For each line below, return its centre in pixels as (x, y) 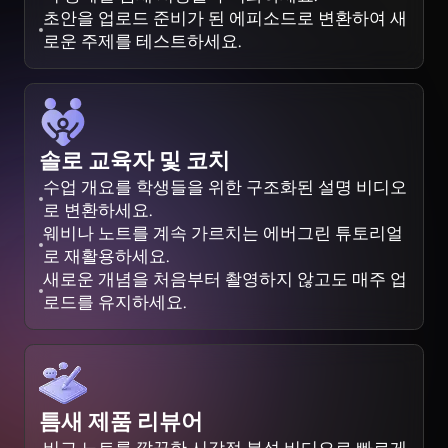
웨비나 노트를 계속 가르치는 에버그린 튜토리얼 (223, 233)
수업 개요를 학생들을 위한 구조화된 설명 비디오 (225, 187)
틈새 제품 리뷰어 (121, 422)
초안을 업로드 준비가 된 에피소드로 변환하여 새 (225, 18)
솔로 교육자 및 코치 (135, 161)
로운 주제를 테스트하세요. (142, 41)
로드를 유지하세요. (115, 302)
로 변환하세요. (98, 210)
